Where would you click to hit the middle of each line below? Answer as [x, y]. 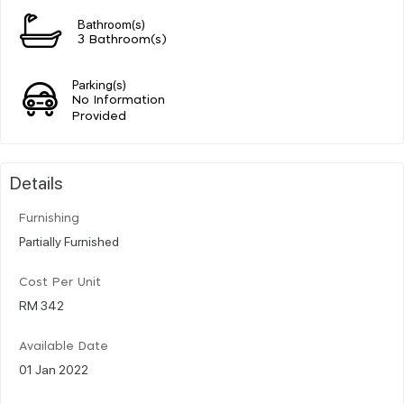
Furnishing [49, 218]
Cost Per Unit [60, 282]
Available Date [64, 346]
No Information [119, 100]
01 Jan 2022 [54, 368]
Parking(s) [100, 83]
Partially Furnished [69, 240]
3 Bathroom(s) [122, 40]
